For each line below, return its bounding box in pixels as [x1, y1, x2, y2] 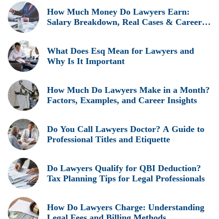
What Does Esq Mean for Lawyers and [47, 46, 194, 56]
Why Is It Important [47, 56, 125, 66]
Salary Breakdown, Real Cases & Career [47, 17, 202, 27]
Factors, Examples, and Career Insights [47, 95, 197, 105]
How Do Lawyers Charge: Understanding [47, 202, 204, 212]
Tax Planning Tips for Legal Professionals [47, 174, 205, 183]
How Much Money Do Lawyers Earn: [47, 7, 190, 17]
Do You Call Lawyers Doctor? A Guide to [47, 124, 204, 134]
